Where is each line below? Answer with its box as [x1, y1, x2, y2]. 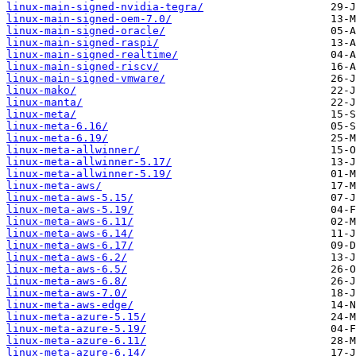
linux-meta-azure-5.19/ [6, 323, 146, 335]
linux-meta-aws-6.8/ [6, 275, 127, 288]
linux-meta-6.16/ [6, 120, 108, 133]
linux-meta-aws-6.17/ [6, 239, 133, 252]
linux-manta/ [6, 96, 83, 109]
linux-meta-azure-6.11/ [6, 335, 146, 347]
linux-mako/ [6, 84, 76, 97]
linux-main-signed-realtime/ [6, 48, 178, 61]
